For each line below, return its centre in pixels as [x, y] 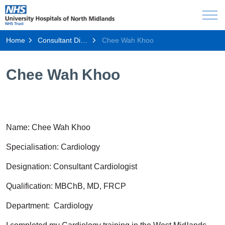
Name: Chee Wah [39, 127]
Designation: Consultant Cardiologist [72, 166]
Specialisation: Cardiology [53, 147]
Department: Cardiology [50, 206]
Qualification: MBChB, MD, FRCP [66, 186]
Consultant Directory [59, 40]
